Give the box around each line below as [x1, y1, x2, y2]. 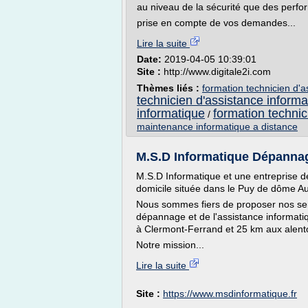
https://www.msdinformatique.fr [163, 288, 297, 299]
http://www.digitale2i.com [164, 66, 271, 77]
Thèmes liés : [137, 82, 202, 93]
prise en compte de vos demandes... [137, 17, 296, 28]
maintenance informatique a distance [137, 121, 298, 132]
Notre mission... [136, 239, 204, 250]
